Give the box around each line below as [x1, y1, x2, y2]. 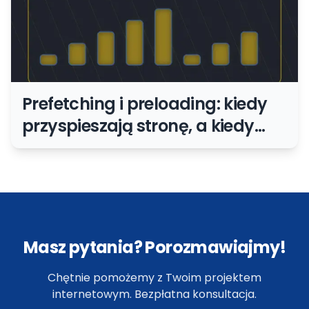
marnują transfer [22, 137, 161, 159]
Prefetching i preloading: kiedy [22, 92, 268, 115]
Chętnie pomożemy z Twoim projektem [48, 270, 261, 286]
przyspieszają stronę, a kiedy [22, 114, 255, 137]
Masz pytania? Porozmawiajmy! [23, 236, 286, 259]
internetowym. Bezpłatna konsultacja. [52, 286, 257, 302]
